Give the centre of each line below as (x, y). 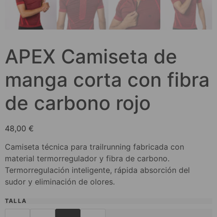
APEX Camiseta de (91, 56)
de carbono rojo (78, 103)
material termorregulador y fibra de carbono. (87, 159)
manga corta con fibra (107, 80)
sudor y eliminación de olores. (60, 182)
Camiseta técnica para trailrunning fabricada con (94, 147)
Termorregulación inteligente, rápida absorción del (97, 170)
